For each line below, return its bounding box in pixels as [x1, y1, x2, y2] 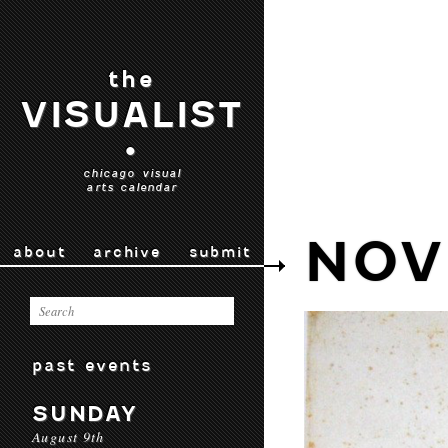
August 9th [32, 427, 105, 446]
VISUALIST [19, 94, 245, 136]
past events [32, 355, 153, 375]
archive [93, 243, 161, 261]
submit [188, 243, 251, 261]
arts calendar [86, 180, 178, 194]
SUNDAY [32, 401, 138, 426]
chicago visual [82, 166, 182, 180]
